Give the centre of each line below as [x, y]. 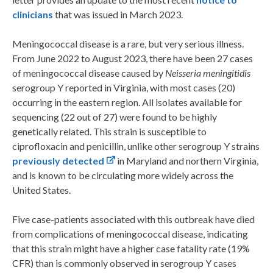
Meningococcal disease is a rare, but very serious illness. [128, 44]
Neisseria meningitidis [208, 73]
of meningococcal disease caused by [89, 73]
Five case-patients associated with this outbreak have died [133, 219]
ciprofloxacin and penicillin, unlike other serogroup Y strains [136, 146]
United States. [41, 190]
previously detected [58, 161]
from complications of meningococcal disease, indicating [130, 234]
